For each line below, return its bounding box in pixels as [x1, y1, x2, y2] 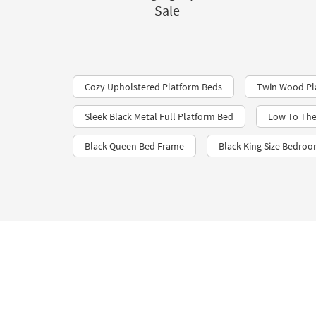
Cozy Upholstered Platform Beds [85, 80, 222, 93]
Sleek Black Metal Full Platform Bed [85, 110, 233, 123]
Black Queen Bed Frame [85, 140, 184, 152]
